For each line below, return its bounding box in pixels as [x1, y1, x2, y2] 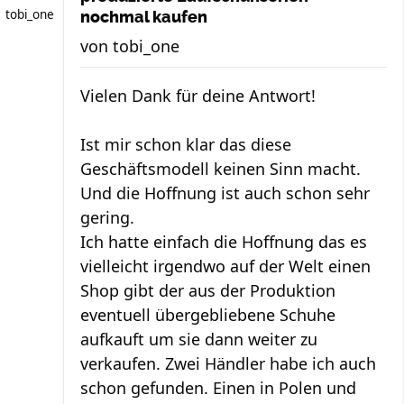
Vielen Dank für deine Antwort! [80, 85, 316, 107]
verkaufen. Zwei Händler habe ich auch [80, 353, 376, 375]
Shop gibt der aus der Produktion [80, 280, 335, 302]
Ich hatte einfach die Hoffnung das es [80, 231, 367, 253]
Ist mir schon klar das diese [80, 133, 291, 156]
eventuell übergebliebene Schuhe [80, 304, 335, 326]
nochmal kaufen [80, 7, 207, 28]
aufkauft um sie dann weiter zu [80, 328, 317, 351]
